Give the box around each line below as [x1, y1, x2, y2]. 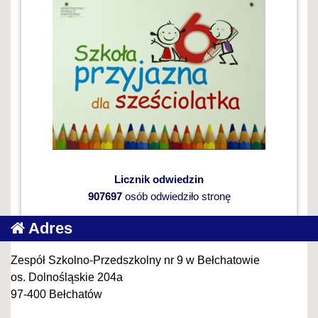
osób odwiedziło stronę [121, 190, 231, 202]
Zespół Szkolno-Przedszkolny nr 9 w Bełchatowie [11, 253, 260, 266]
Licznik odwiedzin [114, 172, 204, 185]
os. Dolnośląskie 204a [11, 270, 123, 283]
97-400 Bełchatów [11, 287, 102, 300]
